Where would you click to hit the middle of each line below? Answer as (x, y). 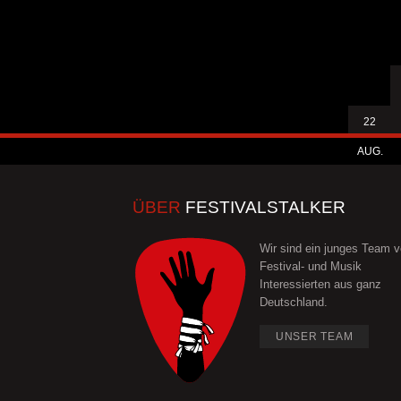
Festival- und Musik (310, 267)
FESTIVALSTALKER (263, 208)
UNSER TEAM (314, 337)
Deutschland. (293, 303)
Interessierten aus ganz (320, 285)
